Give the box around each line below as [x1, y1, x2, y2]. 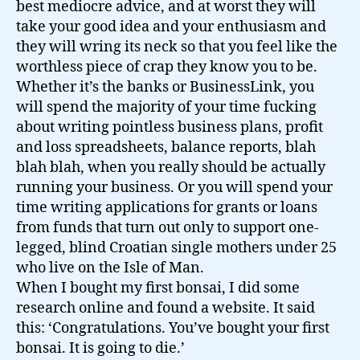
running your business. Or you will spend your [16, 178, 333, 197]
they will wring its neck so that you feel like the [16, 38, 337, 56]
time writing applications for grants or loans [16, 198, 317, 217]
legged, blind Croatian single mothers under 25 [16, 239, 337, 257]
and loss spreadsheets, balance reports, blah [16, 138, 316, 157]
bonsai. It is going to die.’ [16, 339, 185, 358]
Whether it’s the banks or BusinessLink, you [16, 78, 314, 96]
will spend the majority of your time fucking [16, 98, 317, 117]
